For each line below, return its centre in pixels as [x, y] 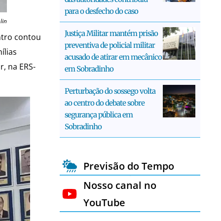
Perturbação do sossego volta [110, 91]
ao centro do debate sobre [105, 103]
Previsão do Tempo [129, 166]
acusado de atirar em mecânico [113, 57]
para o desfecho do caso [101, 11]
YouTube [104, 202]
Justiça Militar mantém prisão [111, 33]
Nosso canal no [120, 185]
